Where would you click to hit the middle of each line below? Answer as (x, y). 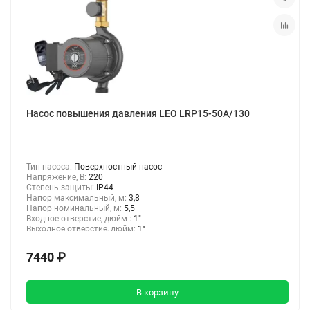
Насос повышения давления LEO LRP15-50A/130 (138, 114)
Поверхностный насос (118, 167)
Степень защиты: (61, 188)
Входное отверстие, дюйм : (80, 219)
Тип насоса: (50, 167)
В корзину (157, 292)
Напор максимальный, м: (77, 198)
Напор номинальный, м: (75, 209)
